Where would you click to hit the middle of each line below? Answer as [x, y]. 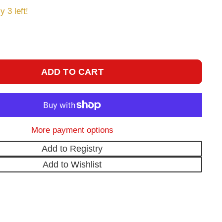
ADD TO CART [72, 72]
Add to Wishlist [72, 164]
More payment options [72, 130]
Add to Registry [72, 148]
